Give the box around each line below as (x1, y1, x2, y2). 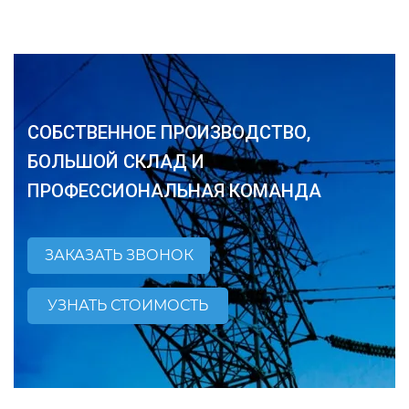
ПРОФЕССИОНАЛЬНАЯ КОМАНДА (27, 179, 321, 202)
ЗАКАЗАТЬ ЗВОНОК (44, 246, 194, 265)
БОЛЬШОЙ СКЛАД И (27, 150, 204, 173)
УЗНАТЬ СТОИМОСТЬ (47, 297, 208, 315)
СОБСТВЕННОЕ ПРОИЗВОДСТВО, (27, 121, 310, 143)
